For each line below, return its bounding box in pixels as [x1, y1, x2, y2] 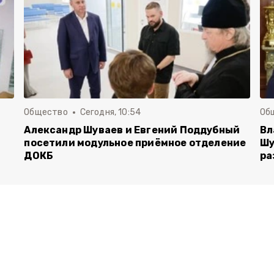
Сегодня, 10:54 [80, 107, 141, 117]
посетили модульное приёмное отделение [24, 137, 246, 149]
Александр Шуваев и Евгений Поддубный [24, 124, 240, 136]
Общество [24, 107, 68, 117]
